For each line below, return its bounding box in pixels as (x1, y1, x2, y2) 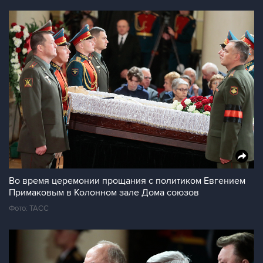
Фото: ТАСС (9, 204, 49, 213)
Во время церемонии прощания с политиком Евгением (9, 175, 245, 187)
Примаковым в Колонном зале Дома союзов (9, 187, 199, 198)
